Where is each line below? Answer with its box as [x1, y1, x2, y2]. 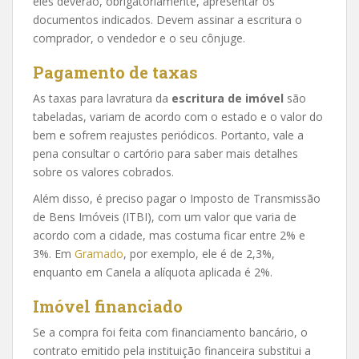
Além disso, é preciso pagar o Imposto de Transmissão [33, 191, 321, 206]
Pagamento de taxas [33, 62, 198, 83]
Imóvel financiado [33, 296, 183, 317]
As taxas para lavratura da [33, 91, 171, 106]
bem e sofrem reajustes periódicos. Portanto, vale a [33, 127, 304, 143]
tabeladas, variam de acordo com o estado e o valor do [33, 109, 323, 124]
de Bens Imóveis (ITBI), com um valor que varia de [33, 209, 296, 224]
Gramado [75, 246, 123, 261]
